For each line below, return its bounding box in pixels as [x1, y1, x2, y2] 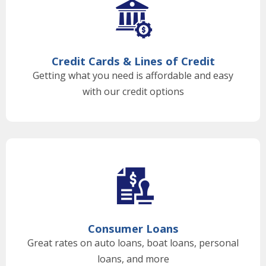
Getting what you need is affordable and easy [33, 69, 233, 83]
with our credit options [82, 85, 184, 99]
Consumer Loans [87, 221, 179, 236]
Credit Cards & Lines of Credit [51, 53, 215, 69]
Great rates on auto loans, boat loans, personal [27, 236, 239, 250]
